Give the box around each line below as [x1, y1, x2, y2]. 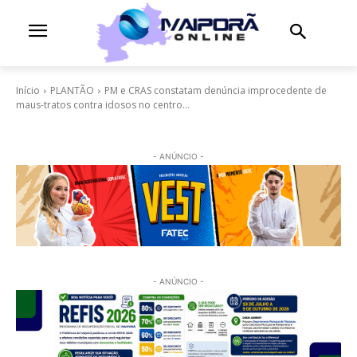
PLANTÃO [50, 83, 94, 97]
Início [16, 83, 40, 97]
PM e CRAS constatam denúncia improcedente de [104, 83, 327, 97]
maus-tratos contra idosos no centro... [16, 97, 190, 112]
